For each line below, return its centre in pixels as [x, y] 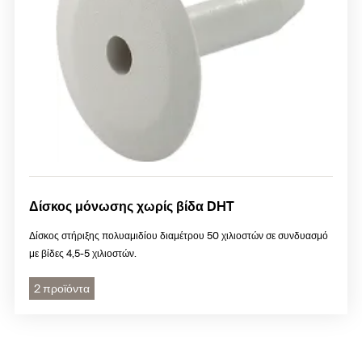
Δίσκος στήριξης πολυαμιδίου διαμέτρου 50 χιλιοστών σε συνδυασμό [179, 236]
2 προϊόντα [62, 288]
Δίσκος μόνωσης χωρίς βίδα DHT [132, 206]
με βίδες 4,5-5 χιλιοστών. [83, 253]
